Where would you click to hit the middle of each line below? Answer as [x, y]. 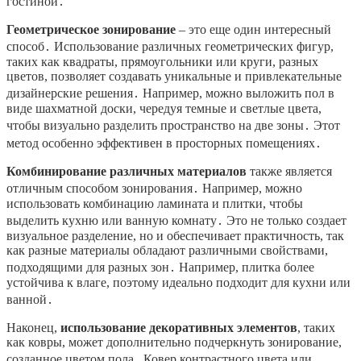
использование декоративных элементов [179, 327]
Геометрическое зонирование [91, 29]
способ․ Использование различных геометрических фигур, [170, 46]
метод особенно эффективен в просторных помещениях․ [164, 143]
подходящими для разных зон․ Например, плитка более [160, 267]
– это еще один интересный [253, 29]
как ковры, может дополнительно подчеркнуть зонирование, [174, 342]
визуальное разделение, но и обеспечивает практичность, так [175, 235]
